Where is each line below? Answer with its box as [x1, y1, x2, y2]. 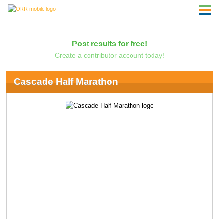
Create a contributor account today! [54, 51, 164, 59]
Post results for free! [71, 39, 147, 48]
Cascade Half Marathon [13, 76, 118, 87]
